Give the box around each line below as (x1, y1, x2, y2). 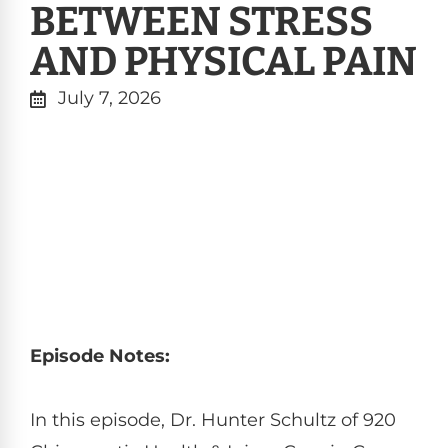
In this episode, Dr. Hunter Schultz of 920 (30, 408, 396, 431)
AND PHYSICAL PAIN (30, 37, 417, 86)
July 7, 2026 (57, 86, 161, 109)
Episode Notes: (30, 344, 170, 367)
